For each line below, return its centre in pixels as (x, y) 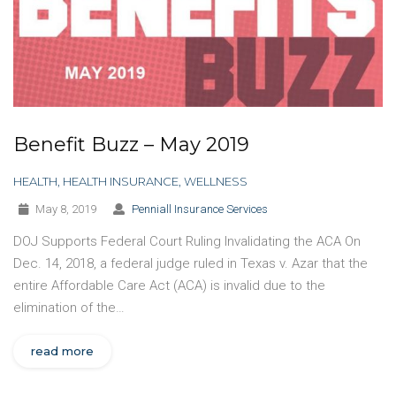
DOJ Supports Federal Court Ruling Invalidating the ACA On (187, 241)
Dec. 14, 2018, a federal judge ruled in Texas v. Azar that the (190, 263)
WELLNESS (216, 181)
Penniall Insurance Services (199, 209)
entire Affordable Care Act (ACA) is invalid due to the (169, 285)
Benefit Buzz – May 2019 (131, 144)
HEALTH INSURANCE (121, 181)
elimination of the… (69, 307)
